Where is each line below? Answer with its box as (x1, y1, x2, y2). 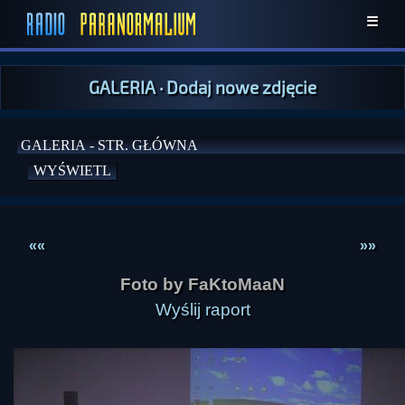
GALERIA (89, 77, 155, 98)
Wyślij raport (155, 300, 250, 319)
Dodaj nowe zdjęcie (166, 77, 316, 98)
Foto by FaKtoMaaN (120, 275, 285, 294)
